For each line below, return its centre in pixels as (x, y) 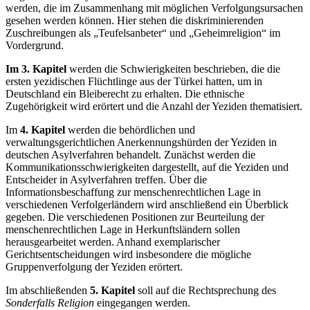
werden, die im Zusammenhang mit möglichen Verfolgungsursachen (154, 8)
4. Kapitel (43, 129)
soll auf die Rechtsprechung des (206, 290)
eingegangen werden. (142, 302)
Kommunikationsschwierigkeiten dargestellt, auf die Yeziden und (147, 167)
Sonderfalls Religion (50, 302)
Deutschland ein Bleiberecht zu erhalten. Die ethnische (125, 93)
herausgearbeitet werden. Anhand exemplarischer (113, 241)
